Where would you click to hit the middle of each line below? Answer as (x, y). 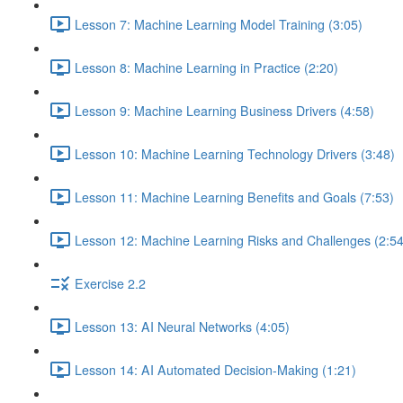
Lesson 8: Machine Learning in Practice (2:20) (206, 67)
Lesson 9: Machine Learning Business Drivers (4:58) (224, 110)
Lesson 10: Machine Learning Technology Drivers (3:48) (235, 153)
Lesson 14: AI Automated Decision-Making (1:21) (215, 369)
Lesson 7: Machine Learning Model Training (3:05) (219, 24)
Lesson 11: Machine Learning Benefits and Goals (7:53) (234, 197)
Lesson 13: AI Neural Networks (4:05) (182, 326)
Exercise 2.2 (110, 283)
